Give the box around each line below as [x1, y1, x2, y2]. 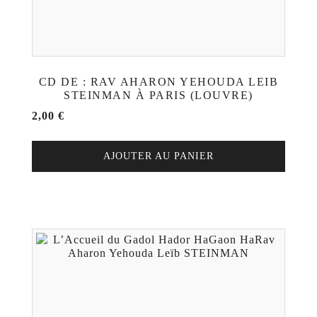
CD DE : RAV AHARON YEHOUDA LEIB [38, 76, 279, 88]
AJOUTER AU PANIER [103, 151, 214, 161]
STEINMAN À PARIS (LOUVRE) [64, 89, 253, 101]
